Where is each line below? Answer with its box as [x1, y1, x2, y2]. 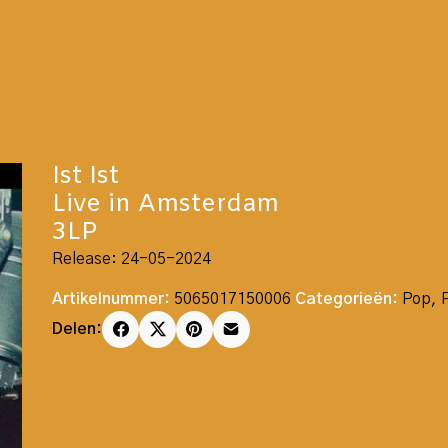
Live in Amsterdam [52, 189, 280, 221]
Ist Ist [52, 161, 120, 193]
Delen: [52, 321, 103, 338]
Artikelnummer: [52, 291, 171, 307]
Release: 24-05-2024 [52, 251, 212, 267]
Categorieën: [295, 291, 399, 307]
